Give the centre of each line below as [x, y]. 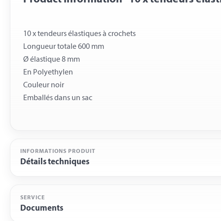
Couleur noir [43, 86]
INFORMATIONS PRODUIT [58, 152]
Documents [42, 208]
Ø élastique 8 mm [51, 60]
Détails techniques [55, 162]
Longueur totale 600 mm [63, 47]
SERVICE [33, 198]
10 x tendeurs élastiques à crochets [79, 34]
